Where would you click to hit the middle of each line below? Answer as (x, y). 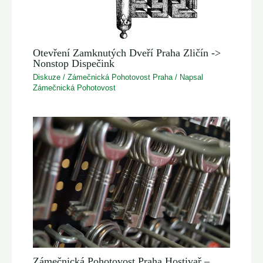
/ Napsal (188, 77)
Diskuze (47, 77)
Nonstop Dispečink (74, 63)
